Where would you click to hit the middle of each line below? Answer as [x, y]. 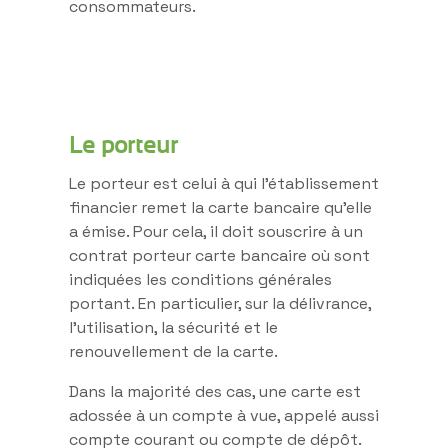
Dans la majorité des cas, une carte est [215, 391]
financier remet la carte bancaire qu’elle [220, 207]
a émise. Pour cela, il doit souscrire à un [216, 231]
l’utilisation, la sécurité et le [173, 327]
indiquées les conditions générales [200, 279]
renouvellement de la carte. [173, 351]
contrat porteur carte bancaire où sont [219, 255]
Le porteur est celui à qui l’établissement [224, 183]
